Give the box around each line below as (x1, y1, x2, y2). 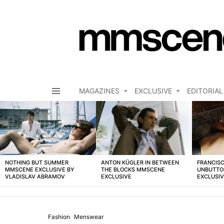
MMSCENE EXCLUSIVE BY (5, 166, 74, 173)
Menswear (74, 213, 103, 221)
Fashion (48, 213, 70, 221)
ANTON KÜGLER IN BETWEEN (101, 159, 179, 166)
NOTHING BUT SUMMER (5, 159, 68, 166)
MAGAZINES (79, 86, 119, 95)
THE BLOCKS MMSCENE (101, 166, 165, 173)
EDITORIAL (187, 86, 223, 95)
